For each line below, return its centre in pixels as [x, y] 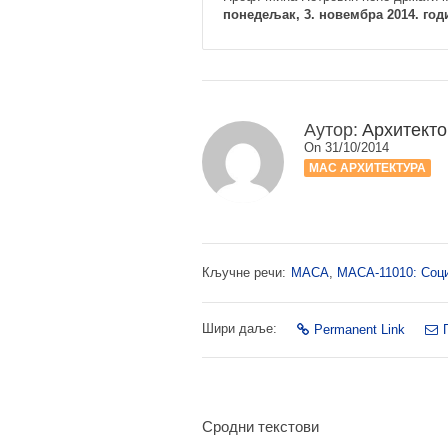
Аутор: [331, 130]
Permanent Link [359, 329]
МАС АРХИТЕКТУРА [367, 168]
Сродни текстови [260, 426]
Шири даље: [239, 328]
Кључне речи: [244, 272]
